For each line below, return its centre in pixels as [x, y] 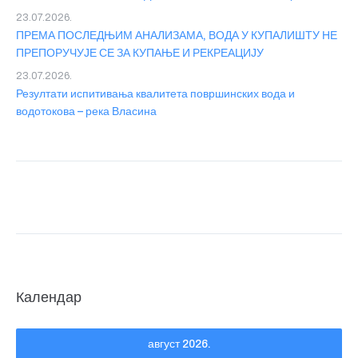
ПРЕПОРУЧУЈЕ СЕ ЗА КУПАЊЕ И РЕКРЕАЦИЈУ [140, 54]
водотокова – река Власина [86, 112]
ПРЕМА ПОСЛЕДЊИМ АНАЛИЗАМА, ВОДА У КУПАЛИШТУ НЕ [177, 36]
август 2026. [179, 344]
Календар [49, 298]
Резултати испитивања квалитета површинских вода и [155, 94]
